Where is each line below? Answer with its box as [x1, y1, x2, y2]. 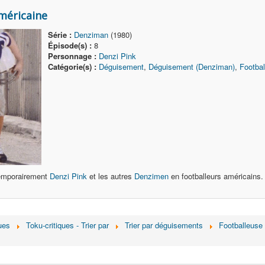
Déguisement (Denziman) [148, 61, 235, 72]
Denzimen [134, 170, 169, 182]
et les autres [87, 170, 134, 182]
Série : [48, 29, 72, 40]
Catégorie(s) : [48, 61, 97, 72]
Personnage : [48, 50, 97, 62]
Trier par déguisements [125, 219, 203, 231]
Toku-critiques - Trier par [26, 219, 109, 231]
